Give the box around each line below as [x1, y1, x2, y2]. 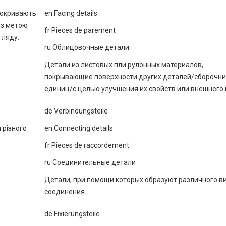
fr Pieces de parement [44, 26, 116, 34]
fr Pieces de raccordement [44, 141, 129, 149]
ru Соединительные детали [44, 158, 136, 166]
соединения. [44, 188, 86, 196]
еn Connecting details [44, 124, 113, 132]
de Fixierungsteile [44, 210, 100, 218]
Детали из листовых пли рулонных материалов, [44, 61, 203, 69]
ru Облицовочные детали [44, 43, 129, 51]
